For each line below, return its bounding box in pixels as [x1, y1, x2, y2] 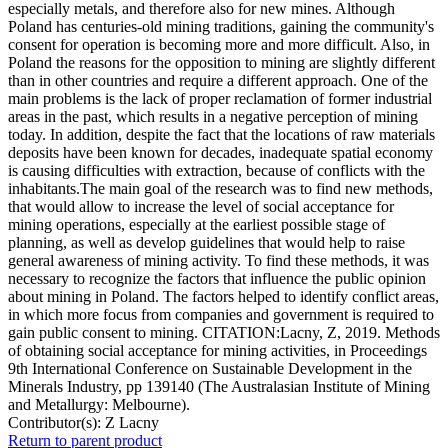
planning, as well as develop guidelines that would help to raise [8, 234, 405, 252]
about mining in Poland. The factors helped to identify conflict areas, [8, 288, 439, 306]
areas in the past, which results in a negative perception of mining [8, 108, 418, 126]
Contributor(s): [8, 414, 105, 432]
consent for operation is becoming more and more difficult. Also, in [8, 36, 430, 54]
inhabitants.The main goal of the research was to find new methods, [8, 180, 433, 198]
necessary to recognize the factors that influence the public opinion [8, 270, 426, 288]
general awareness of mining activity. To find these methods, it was [8, 252, 429, 270]
